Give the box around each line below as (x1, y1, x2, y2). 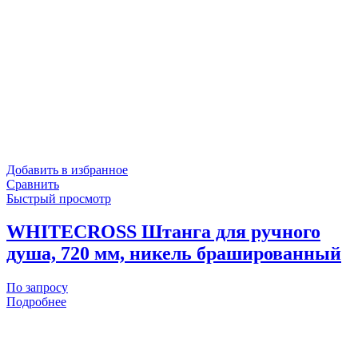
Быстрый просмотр (6, 191, 111, 205)
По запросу (6, 280, 68, 295)
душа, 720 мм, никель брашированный (6, 243, 341, 265)
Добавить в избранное (6, 162, 128, 177)
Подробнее (6, 295, 66, 309)
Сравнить (6, 177, 59, 191)
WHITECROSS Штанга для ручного (6, 221, 320, 243)
